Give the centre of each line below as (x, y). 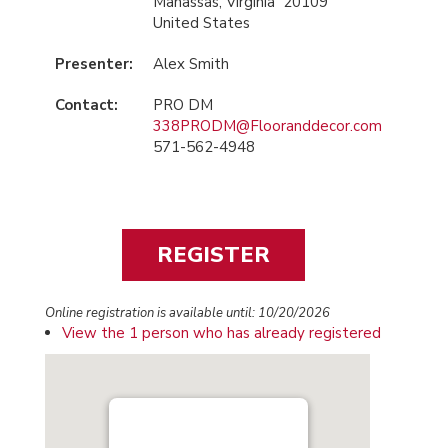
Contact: (86, 105)
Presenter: (94, 64)
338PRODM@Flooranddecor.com (267, 126)
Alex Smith (191, 64)
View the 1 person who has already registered (221, 333)
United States (201, 23)
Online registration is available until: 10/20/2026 (187, 313)
